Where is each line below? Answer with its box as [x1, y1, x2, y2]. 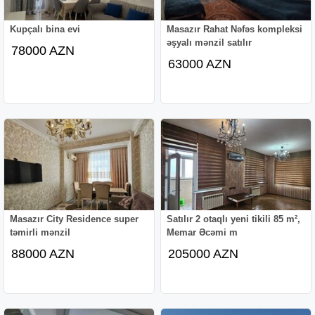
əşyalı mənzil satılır [167, 37, 252, 48]
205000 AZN [168, 246, 239, 261]
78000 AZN [11, 43, 75, 58]
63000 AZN [168, 56, 232, 71]
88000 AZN [11, 246, 75, 261]
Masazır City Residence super [10, 213, 139, 224]
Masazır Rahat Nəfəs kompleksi [167, 23, 303, 34]
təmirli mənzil [10, 226, 71, 238]
